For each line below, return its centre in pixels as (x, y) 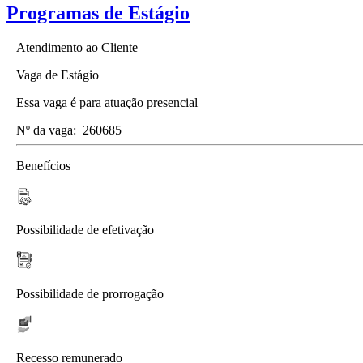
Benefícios (43, 165)
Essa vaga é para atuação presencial (107, 102)
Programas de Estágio (98, 13)
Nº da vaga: (46, 130)
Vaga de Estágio (58, 75)
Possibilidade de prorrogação (90, 293)
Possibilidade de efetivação (85, 229)
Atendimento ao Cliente (77, 47)
